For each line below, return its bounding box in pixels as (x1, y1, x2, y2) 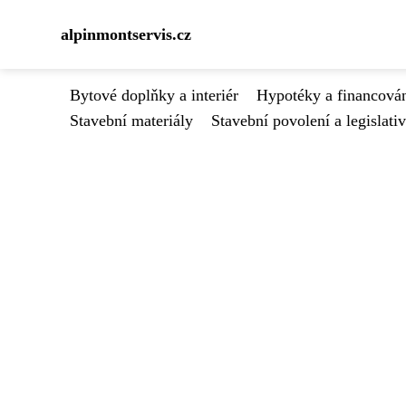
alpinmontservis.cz (61, 25, 191, 43)
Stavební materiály (70, 111, 193, 130)
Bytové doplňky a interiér (70, 86, 238, 104)
